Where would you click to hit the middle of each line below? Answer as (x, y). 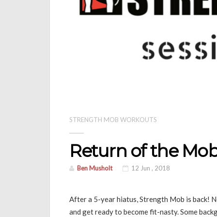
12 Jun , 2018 (150, 168)
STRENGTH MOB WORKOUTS (113, 120)
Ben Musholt (95, 168)
